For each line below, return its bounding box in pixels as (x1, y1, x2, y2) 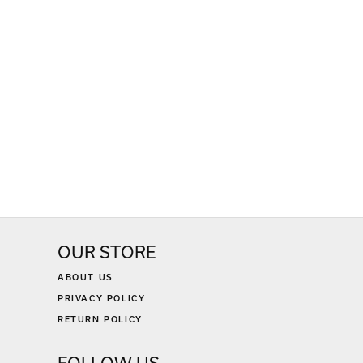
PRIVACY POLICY (58, 293, 146, 304)
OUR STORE (58, 242, 156, 263)
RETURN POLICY (58, 314, 143, 325)
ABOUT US (58, 272, 113, 283)
